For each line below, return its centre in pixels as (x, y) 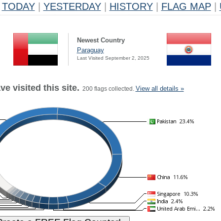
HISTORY (131, 6)
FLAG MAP (186, 6)
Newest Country (101, 40)
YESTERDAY (72, 6)
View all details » (160, 89)
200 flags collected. (107, 89)
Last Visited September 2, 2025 (113, 58)
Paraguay (90, 50)
